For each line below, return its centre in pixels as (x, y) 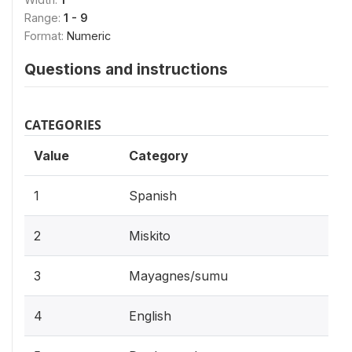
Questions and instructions (126, 69)
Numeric (89, 36)
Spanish (153, 196)
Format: (46, 36)
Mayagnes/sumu (178, 276)
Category (159, 156)
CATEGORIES (63, 125)
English (150, 316)
